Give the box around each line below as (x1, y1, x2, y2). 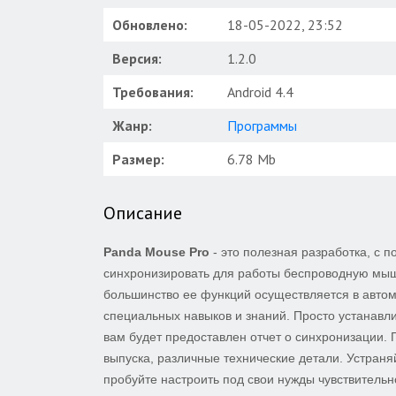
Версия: (112, 49, 162, 67)
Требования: (112, 83, 194, 101)
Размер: (112, 150, 164, 168)
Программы (227, 117, 297, 134)
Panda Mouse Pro (103, 245, 209, 259)
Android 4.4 (227, 83, 293, 101)
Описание (103, 202, 182, 225)
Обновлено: (112, 16, 187, 34)
